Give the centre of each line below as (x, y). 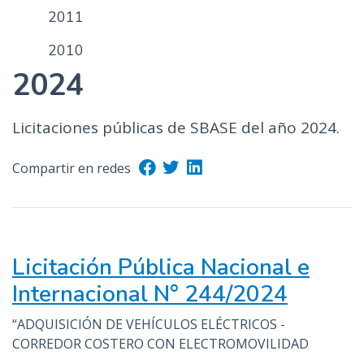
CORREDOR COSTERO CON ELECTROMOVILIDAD (160, 344)
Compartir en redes (71, 168)
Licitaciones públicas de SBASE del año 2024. (176, 128)
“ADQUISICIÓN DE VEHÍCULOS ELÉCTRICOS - (149, 324)
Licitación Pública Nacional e (161, 267)
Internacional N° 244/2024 (150, 294)
